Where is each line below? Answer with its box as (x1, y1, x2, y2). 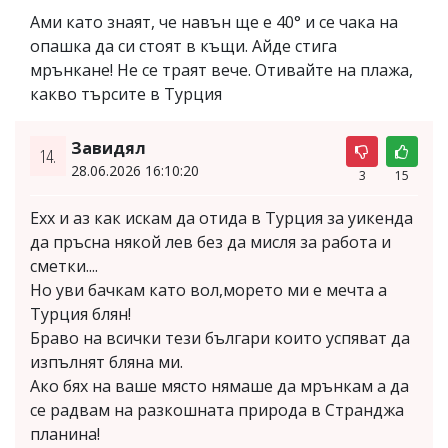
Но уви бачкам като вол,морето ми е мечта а (30, 279, 387, 301)
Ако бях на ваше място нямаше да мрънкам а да (30, 375, 409, 397)
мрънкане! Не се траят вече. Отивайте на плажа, (30, 59, 413, 81)
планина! (30, 423, 100, 445)
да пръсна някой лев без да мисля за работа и (30, 231, 391, 253)
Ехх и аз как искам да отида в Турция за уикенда (30, 207, 413, 229)
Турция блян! (30, 303, 131, 325)
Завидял (70, 137, 146, 159)
